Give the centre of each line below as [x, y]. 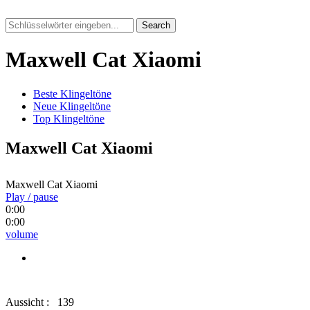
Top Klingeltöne [69, 118]
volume [22, 234]
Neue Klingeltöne [72, 106]
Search [156, 25]
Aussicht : [29, 302]
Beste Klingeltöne [72, 93]
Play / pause [32, 197]
